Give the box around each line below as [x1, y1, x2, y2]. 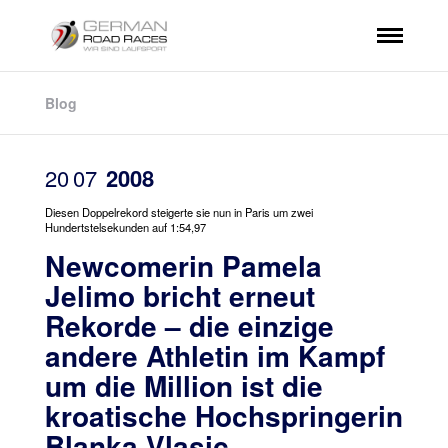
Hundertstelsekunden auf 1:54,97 [44, 219, 206, 235]
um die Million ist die [44, 365, 323, 406]
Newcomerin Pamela [44, 245, 322, 286]
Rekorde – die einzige [44, 305, 334, 346]
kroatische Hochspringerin [44, 395, 403, 436]
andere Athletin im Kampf [44, 335, 385, 376]
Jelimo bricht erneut [44, 275, 315, 316]
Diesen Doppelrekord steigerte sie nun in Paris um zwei [44, 204, 313, 220]
